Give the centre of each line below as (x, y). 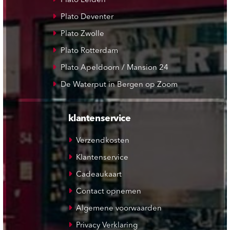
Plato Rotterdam (89, 51)
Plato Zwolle (82, 34)
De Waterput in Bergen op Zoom (119, 85)
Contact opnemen (109, 191)
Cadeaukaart (99, 175)
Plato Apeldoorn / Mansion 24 (114, 68)
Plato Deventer (87, 17)
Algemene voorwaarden (119, 208)
